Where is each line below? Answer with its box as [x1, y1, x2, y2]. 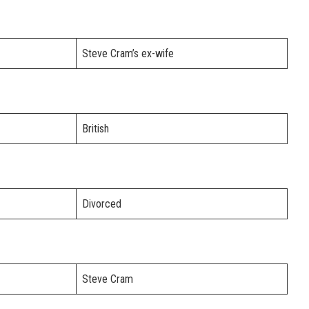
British [82, 122, 109, 136]
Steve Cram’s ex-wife [82, 47, 174, 61]
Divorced [82, 197, 121, 211]
